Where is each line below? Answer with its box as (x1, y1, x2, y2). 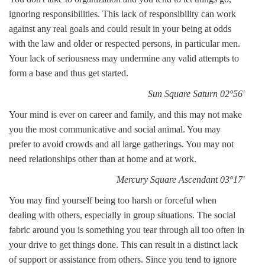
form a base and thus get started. (9, 68, 128, 78)
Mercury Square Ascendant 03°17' (117, 174, 244, 185)
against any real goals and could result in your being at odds (9, 24, 231, 34)
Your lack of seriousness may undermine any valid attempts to (9, 53, 239, 63)
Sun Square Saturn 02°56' (148, 89, 244, 99)
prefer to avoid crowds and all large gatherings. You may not (9, 139, 234, 149)
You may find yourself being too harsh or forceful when (9, 195, 216, 205)
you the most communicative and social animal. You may (9, 124, 221, 134)
